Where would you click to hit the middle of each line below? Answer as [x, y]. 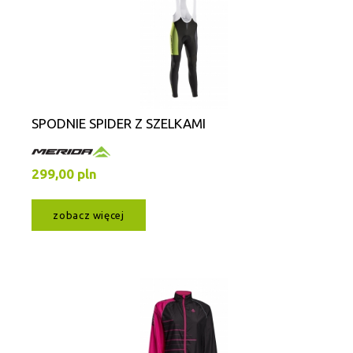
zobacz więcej [89, 216]
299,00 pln [64, 174]
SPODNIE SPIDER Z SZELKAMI [119, 124]
